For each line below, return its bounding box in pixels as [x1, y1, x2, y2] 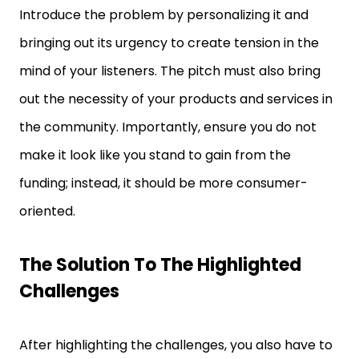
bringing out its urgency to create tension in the [19, 34, 319, 52]
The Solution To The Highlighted [19, 252, 301, 277]
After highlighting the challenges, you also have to [19, 336, 333, 354]
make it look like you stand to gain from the [19, 146, 291, 164]
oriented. [19, 202, 75, 220]
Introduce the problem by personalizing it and [19, 6, 309, 24]
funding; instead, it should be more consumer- [19, 174, 308, 192]
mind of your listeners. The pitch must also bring [19, 62, 321, 80]
